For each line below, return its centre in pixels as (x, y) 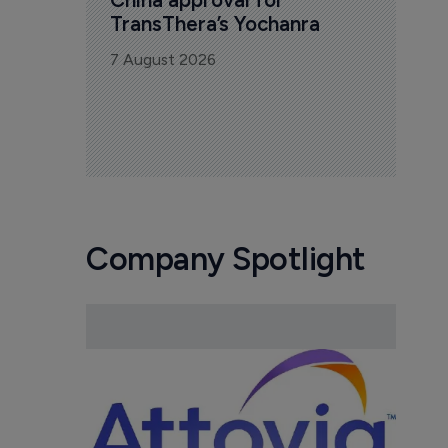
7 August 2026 (162, 60)
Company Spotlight (226, 259)
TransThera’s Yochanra (214, 24)
